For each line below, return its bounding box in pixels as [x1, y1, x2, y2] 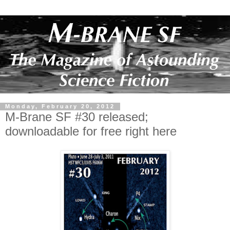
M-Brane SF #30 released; [5, 109, 148, 124]
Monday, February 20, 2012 [5, 103, 115, 110]
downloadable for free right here [5, 124, 177, 138]
